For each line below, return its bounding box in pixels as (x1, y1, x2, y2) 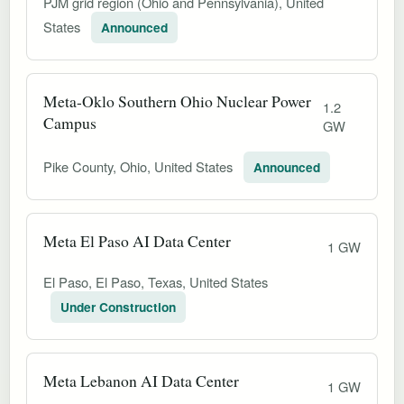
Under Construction (60, 298, 176, 316)
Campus (43, 111, 96, 133)
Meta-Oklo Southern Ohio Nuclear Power (43, 89, 311, 112)
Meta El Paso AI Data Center (43, 229, 231, 252)
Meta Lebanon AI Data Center (43, 369, 239, 391)
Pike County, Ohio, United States (43, 156, 236, 176)
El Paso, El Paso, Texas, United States (43, 271, 268, 291)
